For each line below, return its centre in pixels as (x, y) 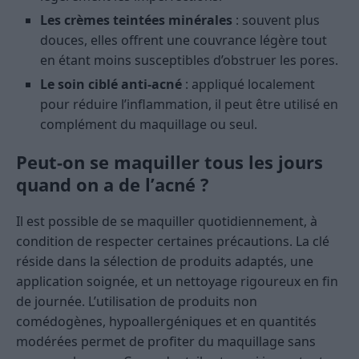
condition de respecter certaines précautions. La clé (173, 242)
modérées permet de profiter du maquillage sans (166, 342)
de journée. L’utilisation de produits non (137, 302)
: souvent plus (276, 20)
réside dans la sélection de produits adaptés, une (165, 262)
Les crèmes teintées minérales (136, 20)
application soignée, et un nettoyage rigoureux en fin (177, 282)
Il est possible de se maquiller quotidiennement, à (167, 222)
